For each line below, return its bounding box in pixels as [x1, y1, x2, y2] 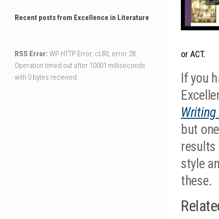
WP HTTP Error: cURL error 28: [48, 49, 137, 59]
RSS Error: [15, 49, 48, 59]
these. [181, 173, 212, 189]
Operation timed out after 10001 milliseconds [15, 61, 145, 70]
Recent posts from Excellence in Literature [15, 13, 149, 22]
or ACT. [181, 48, 205, 59]
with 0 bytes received [15, 73, 77, 82]
